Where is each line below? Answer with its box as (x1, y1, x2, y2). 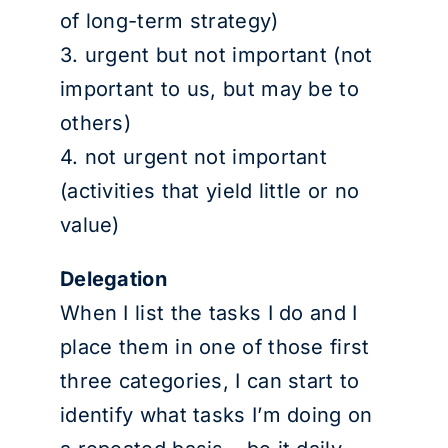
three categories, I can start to (59, 369, 360, 393)
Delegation (59, 267, 167, 291)
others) (59, 111, 132, 135)
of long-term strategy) (59, 9, 279, 33)
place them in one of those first (59, 335, 370, 359)
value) (59, 213, 120, 237)
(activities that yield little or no (59, 179, 360, 203)
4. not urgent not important (59, 145, 328, 169)
